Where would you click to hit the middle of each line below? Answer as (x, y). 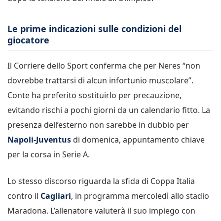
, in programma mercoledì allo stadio (140, 196)
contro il (24, 196)
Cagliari (56, 196)
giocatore (28, 40)
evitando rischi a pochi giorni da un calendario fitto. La (109, 110)
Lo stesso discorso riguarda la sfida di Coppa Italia (101, 181)
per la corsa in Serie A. (49, 154)
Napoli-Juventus (39, 139)
